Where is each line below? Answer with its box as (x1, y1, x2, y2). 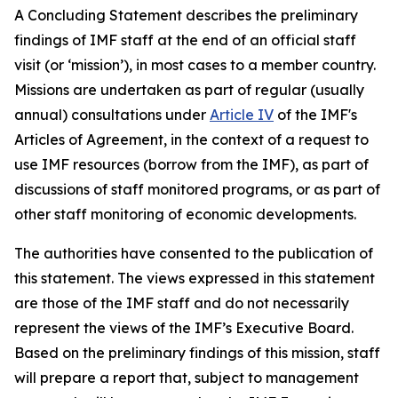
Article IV (210, 106, 274, 123)
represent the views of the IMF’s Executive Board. (14, 319, 354, 337)
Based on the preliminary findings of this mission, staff (14, 344, 380, 362)
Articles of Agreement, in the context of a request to (14, 131, 369, 148)
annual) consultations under (14, 106, 210, 123)
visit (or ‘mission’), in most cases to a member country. (14, 56, 376, 74)
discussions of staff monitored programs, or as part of (14, 180, 380, 198)
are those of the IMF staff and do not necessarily (14, 294, 349, 312)
